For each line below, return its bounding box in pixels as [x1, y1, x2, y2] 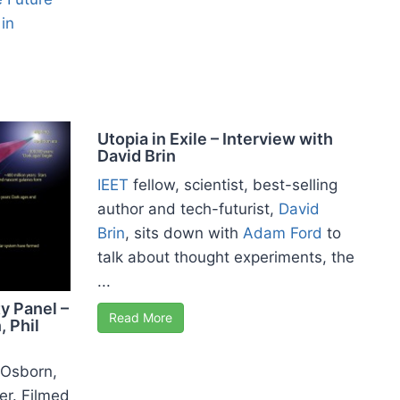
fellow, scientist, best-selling [129, 175, 337, 194]
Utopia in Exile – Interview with [97, 129, 333, 148]
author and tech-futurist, [97, 199, 279, 218]
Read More [109, 309, 172, 325]
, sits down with [125, 223, 243, 242]
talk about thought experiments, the [97, 247, 354, 266]
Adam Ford [243, 223, 322, 242]
